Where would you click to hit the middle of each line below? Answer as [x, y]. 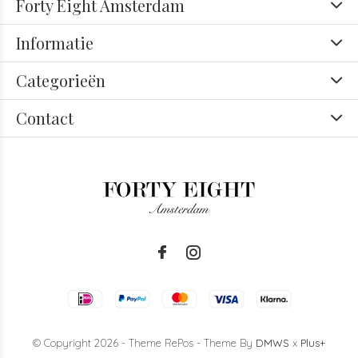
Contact [45, 118]
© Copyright [64, 342]
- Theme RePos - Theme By [187, 342]
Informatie [55, 43]
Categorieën [61, 80]
